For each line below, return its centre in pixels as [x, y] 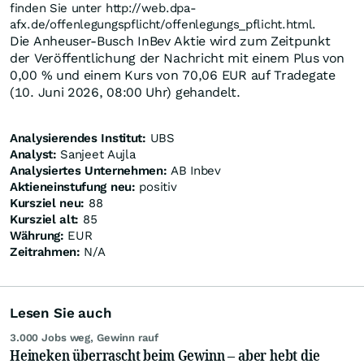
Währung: [37, 236]
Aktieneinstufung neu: [73, 187]
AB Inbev [194, 171]
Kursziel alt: [45, 220]
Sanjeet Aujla [96, 155]
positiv [156, 187]
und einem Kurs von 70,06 [135, 76]
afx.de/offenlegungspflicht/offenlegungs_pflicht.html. [163, 25]
